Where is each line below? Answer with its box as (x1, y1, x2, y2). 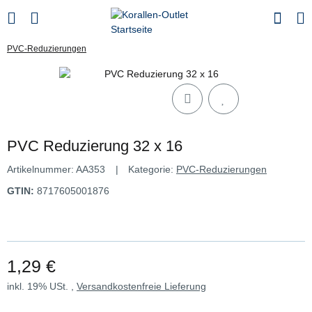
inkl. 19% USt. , (7, 281, 77, 292)
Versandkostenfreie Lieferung (77, 281, 206, 292)
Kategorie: (128, 164, 176, 175)
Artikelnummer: (7, 164, 76, 175)
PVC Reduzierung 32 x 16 (7, 137, 182, 155)
